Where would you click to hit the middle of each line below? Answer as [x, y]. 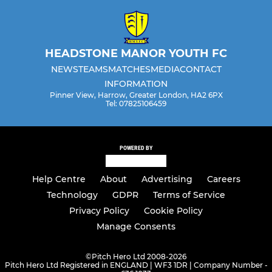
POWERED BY [136, 148]
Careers [223, 179]
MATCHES [129, 69]
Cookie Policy [173, 211]
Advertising [167, 179]
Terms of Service [189, 195]
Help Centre [59, 179]
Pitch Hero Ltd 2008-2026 [139, 257]
